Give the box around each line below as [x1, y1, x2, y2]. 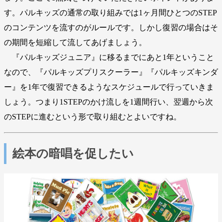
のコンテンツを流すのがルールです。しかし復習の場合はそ [4, 23, 218, 32]
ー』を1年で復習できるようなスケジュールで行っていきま [4, 82, 214, 91]
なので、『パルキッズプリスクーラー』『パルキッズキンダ [4, 67, 218, 76]
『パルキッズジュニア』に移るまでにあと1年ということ [4, 53, 214, 61]
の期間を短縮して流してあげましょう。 [4, 38, 147, 47]
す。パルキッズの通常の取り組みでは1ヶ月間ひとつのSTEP [4, 8, 217, 17]
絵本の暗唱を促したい [12, 147, 134, 160]
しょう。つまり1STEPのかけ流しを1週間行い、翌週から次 [4, 97, 213, 106]
